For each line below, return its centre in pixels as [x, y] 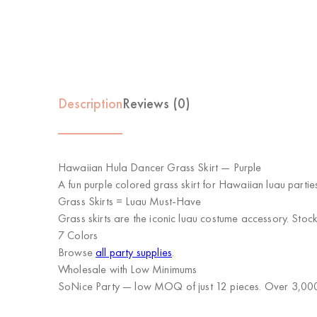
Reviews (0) [156, 103]
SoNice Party [89, 286]
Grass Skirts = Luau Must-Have [130, 201]
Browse [77, 252]
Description [90, 103]
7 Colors [78, 235]
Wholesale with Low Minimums [128, 269]
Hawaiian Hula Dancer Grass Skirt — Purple [160, 167]
